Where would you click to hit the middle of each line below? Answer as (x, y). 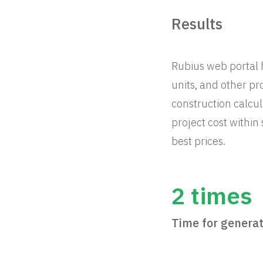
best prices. (198, 141)
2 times (212, 195)
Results (197, 23)
